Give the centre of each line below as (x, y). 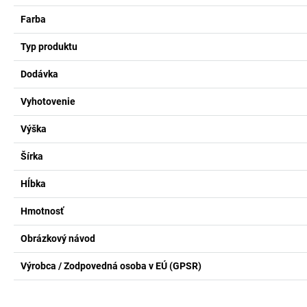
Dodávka (39, 74)
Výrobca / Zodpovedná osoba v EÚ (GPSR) (111, 266)
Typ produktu (49, 47)
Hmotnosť (42, 211)
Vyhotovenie (48, 101)
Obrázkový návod (58, 238)
